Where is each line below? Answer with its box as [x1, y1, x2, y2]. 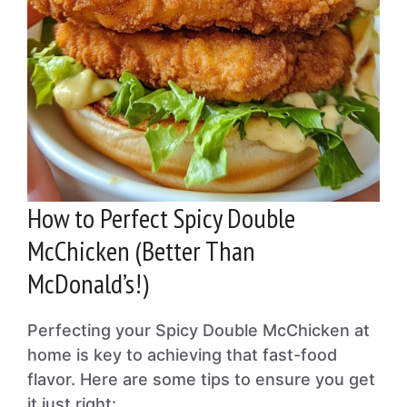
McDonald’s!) [27, 265, 149, 301]
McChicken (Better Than [27, 233, 255, 268]
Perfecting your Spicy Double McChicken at [27, 321, 370, 340]
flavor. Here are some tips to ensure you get [27, 370, 375, 389]
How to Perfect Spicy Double [27, 200, 295, 235]
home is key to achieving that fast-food [27, 345, 337, 364]
